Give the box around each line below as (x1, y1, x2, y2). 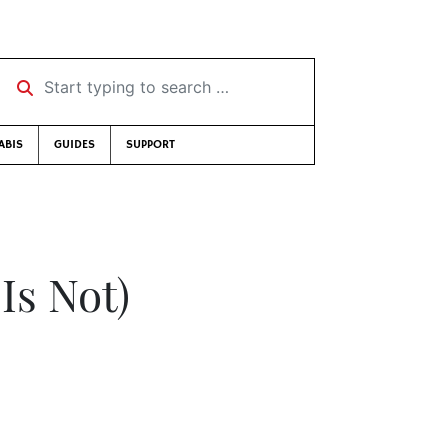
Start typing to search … (4, 70, 189, 90)
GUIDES (54, 137, 95, 152)
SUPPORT (126, 137, 175, 152)
